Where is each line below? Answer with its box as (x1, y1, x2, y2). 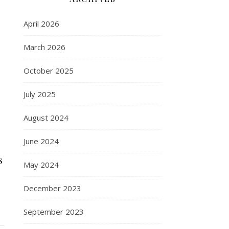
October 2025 (24, 65, 74, 76)
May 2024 (24, 159, 59, 170)
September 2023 (24, 207, 84, 217)
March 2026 (24, 42, 65, 52)
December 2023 (24, 183, 81, 193)
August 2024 (24, 112, 68, 123)
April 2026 (24, 18, 59, 29)
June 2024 (24, 136, 59, 146)
